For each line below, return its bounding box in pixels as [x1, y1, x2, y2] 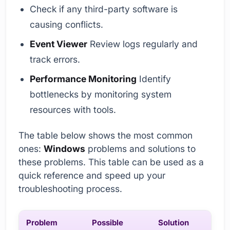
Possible [92, 217, 124, 227]
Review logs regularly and [87, 39, 198, 50]
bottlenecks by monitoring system [30, 89, 172, 100]
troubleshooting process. [18, 183, 122, 194]
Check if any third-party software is [30, 4, 178, 15]
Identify [137, 73, 171, 85]
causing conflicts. [30, 19, 104, 30]
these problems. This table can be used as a [18, 156, 204, 167]
